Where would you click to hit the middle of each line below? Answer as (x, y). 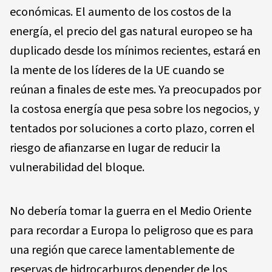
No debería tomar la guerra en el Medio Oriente (131, 211)
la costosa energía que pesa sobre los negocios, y (134, 109)
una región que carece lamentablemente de (122, 250)
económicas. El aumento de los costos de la (121, 12)
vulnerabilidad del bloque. (77, 167)
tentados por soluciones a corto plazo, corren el (132, 128)
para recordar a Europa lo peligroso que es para (131, 230)
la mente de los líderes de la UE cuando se (117, 70)
